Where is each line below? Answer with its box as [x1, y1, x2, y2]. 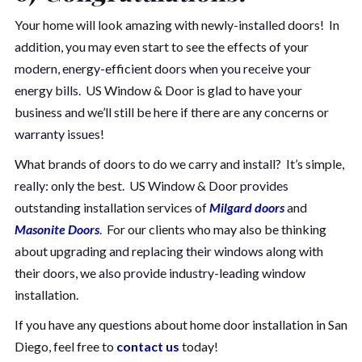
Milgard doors [209, 199, 284, 215]
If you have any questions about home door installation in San [15, 316, 347, 332]
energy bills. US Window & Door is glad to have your [15, 82, 302, 98]
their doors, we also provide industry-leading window [15, 264, 305, 280]
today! [179, 338, 218, 354]
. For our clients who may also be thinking [99, 221, 326, 237]
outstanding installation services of [15, 199, 209, 215]
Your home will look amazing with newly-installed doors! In [15, 16, 339, 32]
